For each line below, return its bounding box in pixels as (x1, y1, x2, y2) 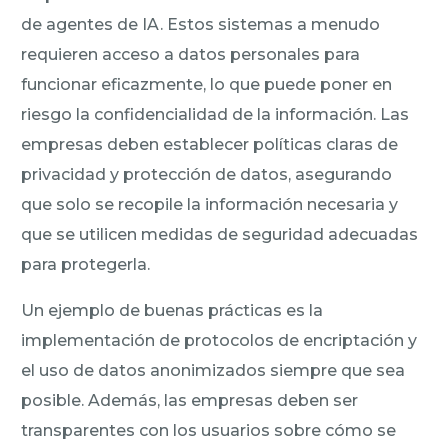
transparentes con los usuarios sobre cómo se (21, 420, 397, 440)
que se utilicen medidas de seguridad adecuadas (21, 224, 419, 244)
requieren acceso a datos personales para (21, 44, 361, 64)
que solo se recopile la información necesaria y (21, 194, 399, 214)
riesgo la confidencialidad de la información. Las (21, 104, 410, 124)
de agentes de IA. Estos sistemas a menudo (21, 14, 381, 34)
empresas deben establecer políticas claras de (21, 134, 399, 154)
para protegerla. (21, 254, 151, 274)
